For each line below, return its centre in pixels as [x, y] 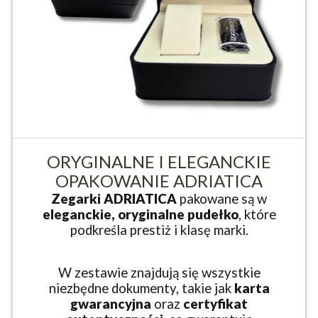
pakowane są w [222, 199]
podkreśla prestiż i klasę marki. [159, 230]
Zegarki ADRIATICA [114, 199]
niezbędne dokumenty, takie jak [141, 289]
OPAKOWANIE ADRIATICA [159, 181]
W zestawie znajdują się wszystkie [159, 273]
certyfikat [215, 304]
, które [257, 215]
